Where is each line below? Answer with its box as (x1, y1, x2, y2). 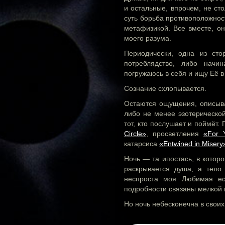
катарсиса (124, 139, 159, 148)
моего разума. (124, 34, 171, 42)
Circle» (124, 129, 146, 138)
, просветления (146, 129, 203, 138)
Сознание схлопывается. (124, 84, 206, 92)
